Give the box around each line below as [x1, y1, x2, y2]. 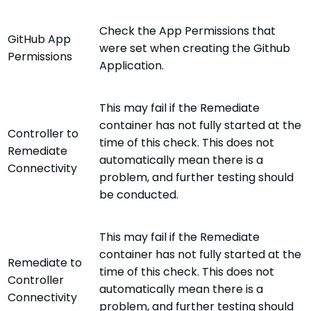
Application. [99, 58, 164, 74]
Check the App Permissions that [99, 23, 276, 40]
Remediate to [8, 255, 82, 271]
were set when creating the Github [99, 40, 290, 57]
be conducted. [99, 187, 178, 203]
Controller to [8, 126, 78, 142]
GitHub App [8, 31, 71, 48]
